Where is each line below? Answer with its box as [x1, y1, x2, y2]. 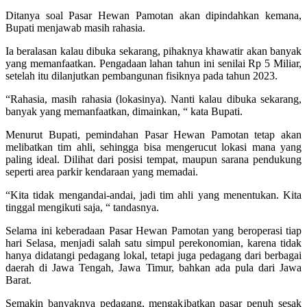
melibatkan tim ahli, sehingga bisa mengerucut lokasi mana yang [5, 140, 302, 153]
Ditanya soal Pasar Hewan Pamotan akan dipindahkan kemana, [5, 9, 302, 21]
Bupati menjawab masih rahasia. [5, 21, 145, 34]
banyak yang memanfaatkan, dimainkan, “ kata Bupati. [5, 105, 243, 117]
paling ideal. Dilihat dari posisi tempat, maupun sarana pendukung [5, 153, 302, 165]
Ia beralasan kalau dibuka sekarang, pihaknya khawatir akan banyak [5, 45, 302, 57]
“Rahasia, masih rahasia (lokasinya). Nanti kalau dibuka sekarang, [5, 93, 302, 105]
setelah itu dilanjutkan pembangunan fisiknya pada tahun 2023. [5, 69, 278, 82]
